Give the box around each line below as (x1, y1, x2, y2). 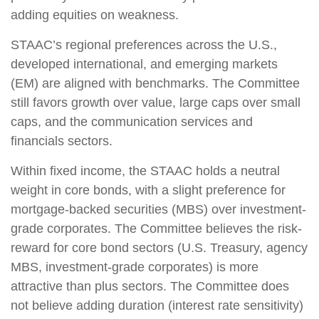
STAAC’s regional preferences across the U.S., (11, 38, 277, 52)
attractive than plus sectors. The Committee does (11, 279, 289, 293)
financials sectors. (11, 134, 113, 148)
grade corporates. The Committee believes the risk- (11, 221, 302, 236)
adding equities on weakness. (11, 8, 179, 22)
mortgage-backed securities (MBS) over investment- (11, 202, 306, 216)
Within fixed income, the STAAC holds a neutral (11, 164, 280, 178)
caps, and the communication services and (11, 115, 253, 129)
